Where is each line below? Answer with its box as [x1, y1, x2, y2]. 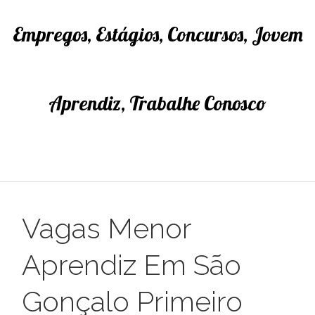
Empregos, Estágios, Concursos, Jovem [12, 22, 303, 46]
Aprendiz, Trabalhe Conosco [49, 91, 266, 115]
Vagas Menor [22, 212, 192, 245]
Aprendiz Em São [22, 248, 242, 281]
